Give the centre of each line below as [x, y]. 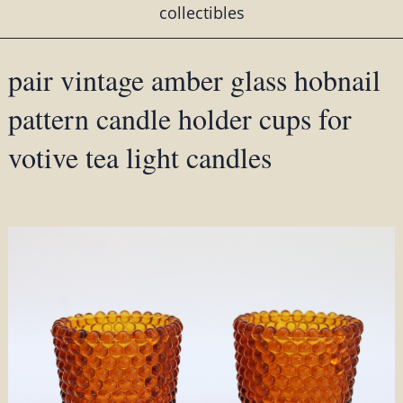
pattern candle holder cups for [179, 119]
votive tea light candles [139, 157]
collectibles [201, 13]
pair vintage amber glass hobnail [194, 80]
